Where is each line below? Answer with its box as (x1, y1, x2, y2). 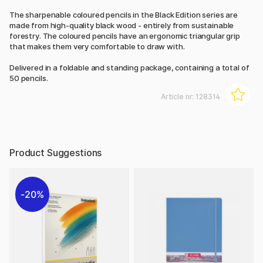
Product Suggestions (9, 147, 102, 159)
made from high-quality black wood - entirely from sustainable (9, 21, 234, 31)
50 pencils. (9, 73, 48, 83)
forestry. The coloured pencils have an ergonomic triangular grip (9, 31, 240, 41)
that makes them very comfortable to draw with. (9, 42, 185, 52)
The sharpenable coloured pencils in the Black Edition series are (9, 10, 238, 20)
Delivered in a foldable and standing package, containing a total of (9, 63, 249, 73)
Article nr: (160, 92, 196, 102)
